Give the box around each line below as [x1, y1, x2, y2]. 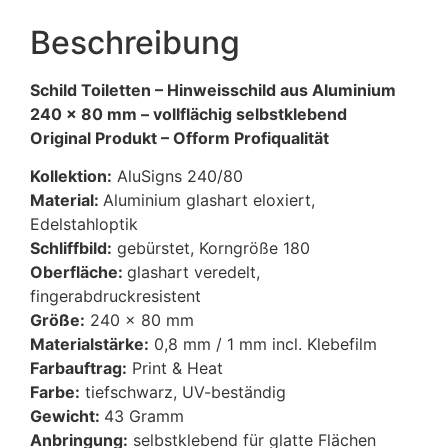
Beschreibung [30, 22, 240, 62]
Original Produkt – [30, 127, 173, 148]
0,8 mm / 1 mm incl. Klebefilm [149, 334, 377, 355]
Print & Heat [127, 358, 223, 379]
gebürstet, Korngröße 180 [112, 238, 310, 259]
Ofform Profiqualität [173, 127, 329, 148]
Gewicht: [30, 406, 104, 427]
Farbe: [30, 382, 80, 403]
